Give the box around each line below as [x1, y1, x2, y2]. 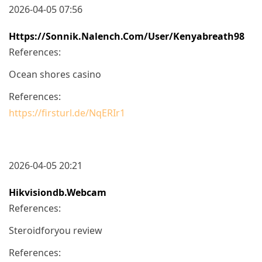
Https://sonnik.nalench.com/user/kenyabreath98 [9, 29, 244, 43]
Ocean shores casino [9, 67, 101, 81]
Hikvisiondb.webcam [9, 185, 106, 199]
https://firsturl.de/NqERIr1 [9, 106, 125, 119]
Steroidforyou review [9, 223, 102, 237]
